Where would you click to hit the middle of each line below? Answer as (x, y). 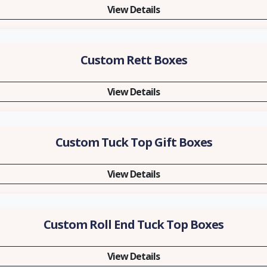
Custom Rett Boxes (133, 60)
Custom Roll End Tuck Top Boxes (133, 224)
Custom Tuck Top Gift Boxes (133, 142)
